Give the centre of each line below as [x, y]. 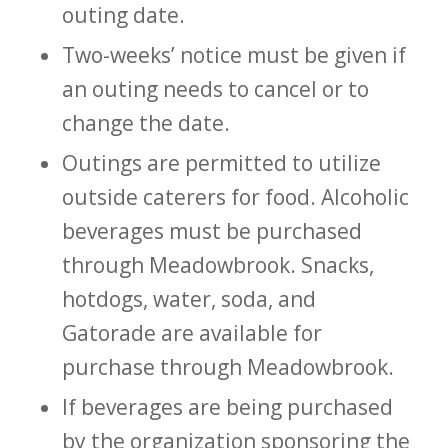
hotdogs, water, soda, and [188, 298]
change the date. [145, 122]
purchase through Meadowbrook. [227, 366]
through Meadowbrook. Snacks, [217, 264]
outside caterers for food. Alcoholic [235, 196]
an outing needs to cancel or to [215, 88]
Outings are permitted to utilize [221, 162]
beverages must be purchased [211, 230]
